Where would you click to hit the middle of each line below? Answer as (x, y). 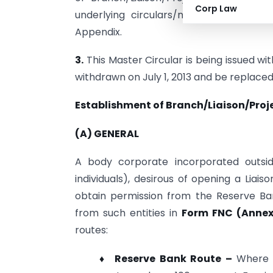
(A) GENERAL (107, 133)
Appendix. (98, 32)
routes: (91, 230)
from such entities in (129, 213)
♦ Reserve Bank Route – (168, 258)
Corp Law (216, 9)
